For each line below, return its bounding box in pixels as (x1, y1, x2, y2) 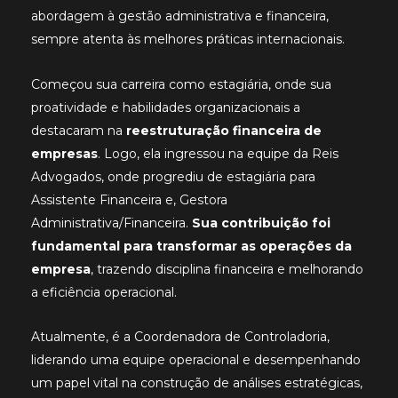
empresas (31, 145, 98, 162)
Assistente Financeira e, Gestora (31, 191, 227, 208)
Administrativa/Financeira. (31, 214, 192, 231)
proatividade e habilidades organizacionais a (31, 99, 300, 115)
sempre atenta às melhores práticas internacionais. (31, 31, 345, 48)
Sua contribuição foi (192, 214, 330, 231)
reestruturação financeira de (126, 122, 322, 139)
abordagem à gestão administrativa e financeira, (31, 8, 329, 25)
